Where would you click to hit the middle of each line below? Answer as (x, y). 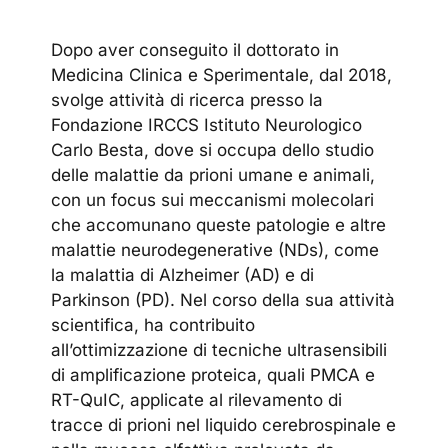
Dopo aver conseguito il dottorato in (195, 50)
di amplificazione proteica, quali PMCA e (213, 375)
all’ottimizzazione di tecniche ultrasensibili (219, 350)
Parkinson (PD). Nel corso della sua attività (223, 300)
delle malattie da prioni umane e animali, (213, 175)
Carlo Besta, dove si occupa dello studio (213, 150)
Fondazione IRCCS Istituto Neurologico (207, 125)
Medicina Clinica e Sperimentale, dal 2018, (222, 75)
